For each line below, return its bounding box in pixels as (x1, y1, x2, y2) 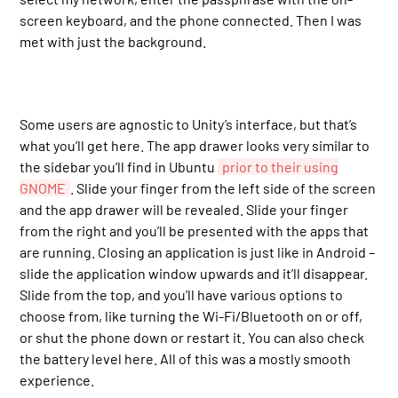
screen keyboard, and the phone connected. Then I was (20, 12, 362, 29)
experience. (20, 370, 95, 388)
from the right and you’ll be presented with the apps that (20, 221, 370, 239)
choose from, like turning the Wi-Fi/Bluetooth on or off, (20, 306, 363, 324)
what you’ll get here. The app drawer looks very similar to (20, 136, 370, 154)
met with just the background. (20, 33, 207, 51)
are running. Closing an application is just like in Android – (20, 243, 376, 260)
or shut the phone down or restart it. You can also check (20, 328, 365, 346)
